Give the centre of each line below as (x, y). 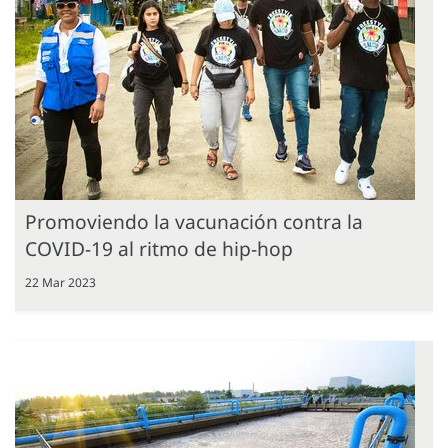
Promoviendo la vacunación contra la (194, 221)
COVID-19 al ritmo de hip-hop (159, 248)
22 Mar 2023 (60, 282)
